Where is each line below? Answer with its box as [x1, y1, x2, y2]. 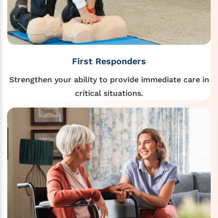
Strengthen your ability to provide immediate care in [9, 74, 209, 84]
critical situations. [75, 88, 143, 98]
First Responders [72, 55, 146, 66]
